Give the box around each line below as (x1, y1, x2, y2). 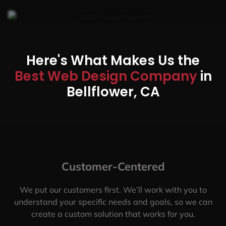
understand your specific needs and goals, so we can (14, 196, 212, 207)
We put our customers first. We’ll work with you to (19, 184, 207, 195)
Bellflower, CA (66, 82, 160, 101)
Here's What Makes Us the (26, 51, 200, 70)
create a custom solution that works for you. (31, 208, 195, 219)
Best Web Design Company (14, 67, 200, 85)
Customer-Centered (61, 159, 165, 174)
